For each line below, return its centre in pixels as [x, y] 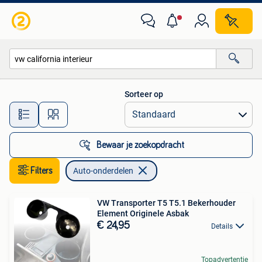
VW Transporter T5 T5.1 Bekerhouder [166, 203]
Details [222, 226]
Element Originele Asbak [143, 213]
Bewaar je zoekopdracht [140, 145]
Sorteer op [144, 94]
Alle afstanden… [123, 109]
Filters [42, 171]
